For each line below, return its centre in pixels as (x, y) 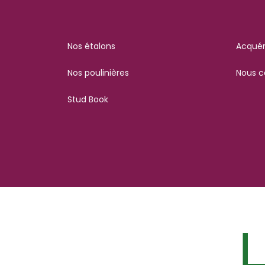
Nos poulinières (98, 72)
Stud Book (88, 99)
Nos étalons (91, 46)
